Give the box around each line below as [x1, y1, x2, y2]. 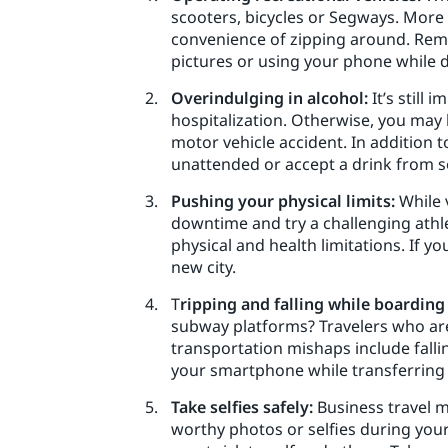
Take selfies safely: [171, 395, 313, 418]
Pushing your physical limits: [171, 189, 395, 212]
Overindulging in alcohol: [171, 86, 368, 109]
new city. [171, 255, 236, 278]
